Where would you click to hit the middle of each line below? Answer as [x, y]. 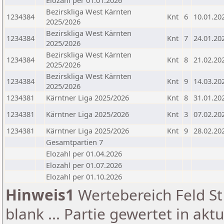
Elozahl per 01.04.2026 [84, 153]
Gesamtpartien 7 [74, 142]
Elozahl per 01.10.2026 [84, 176]
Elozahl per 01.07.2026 [84, 165]
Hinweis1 [40, 195]
